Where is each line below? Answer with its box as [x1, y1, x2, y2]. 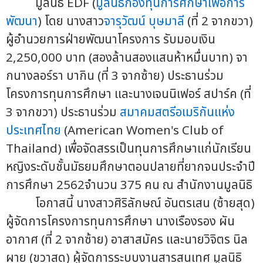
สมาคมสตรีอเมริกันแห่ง [120, 103, 235, 122]
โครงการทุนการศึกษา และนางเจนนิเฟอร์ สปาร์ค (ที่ [6, 85, 251, 104]
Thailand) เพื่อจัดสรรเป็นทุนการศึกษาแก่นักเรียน [6, 140, 251, 159]
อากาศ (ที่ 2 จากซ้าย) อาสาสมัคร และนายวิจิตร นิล [6, 231, 248, 249]
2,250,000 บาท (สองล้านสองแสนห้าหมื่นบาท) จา [6, 49, 248, 68]
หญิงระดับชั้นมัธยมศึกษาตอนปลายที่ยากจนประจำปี [6, 158, 255, 177]
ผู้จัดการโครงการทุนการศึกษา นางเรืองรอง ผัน [6, 213, 235, 231]
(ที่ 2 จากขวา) [184, 12, 253, 31]
